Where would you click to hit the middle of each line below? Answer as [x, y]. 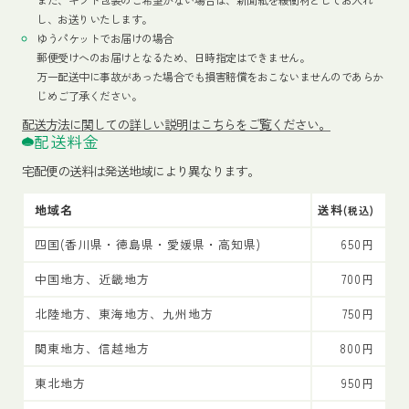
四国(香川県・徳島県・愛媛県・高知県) [148, 244]
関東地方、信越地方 [92, 348]
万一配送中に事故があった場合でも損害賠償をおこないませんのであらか [210, 76]
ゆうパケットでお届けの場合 [105, 37]
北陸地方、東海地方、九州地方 [124, 313]
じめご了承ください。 [89, 95]
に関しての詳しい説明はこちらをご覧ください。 [200, 124]
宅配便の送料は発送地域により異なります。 [141, 170]
